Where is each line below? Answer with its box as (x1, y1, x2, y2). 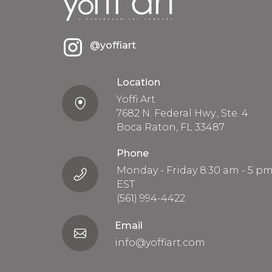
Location (117, 76, 161, 88)
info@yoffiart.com (114, 237, 205, 249)
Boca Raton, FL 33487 (117, 121, 225, 133)
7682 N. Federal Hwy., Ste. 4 (117, 107, 249, 119)
